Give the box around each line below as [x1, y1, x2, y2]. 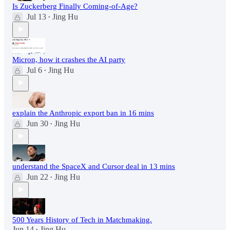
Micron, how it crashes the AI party [12, 55, 125, 64]
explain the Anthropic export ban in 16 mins [12, 108, 154, 117]
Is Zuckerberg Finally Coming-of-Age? [12, 2, 138, 10]
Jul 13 [27, 12, 46, 21]
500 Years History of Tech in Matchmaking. [12, 215, 152, 224]
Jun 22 [27, 172, 48, 181]
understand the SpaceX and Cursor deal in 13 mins [12, 162, 175, 170]
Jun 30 [27, 119, 48, 128]
